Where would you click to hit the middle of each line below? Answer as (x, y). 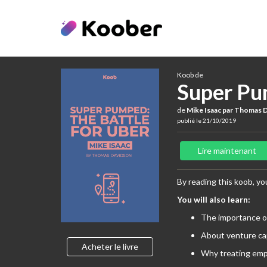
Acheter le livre (110, 246)
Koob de (190, 75)
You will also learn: (214, 199)
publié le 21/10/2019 (207, 120)
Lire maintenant (227, 150)
